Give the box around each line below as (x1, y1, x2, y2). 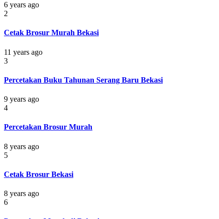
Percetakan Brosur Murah (4, 123, 92, 131)
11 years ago (4, 47, 43, 56)
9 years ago (4, 95, 39, 104)
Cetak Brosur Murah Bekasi (4, 28, 99, 37)
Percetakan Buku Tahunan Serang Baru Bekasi (4, 75, 163, 84)
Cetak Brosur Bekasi (4, 170, 73, 178)
